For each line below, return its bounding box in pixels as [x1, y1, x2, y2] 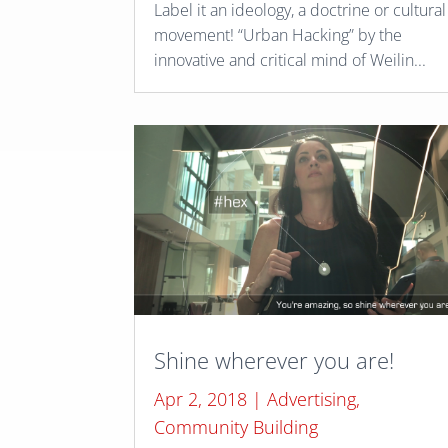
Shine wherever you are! [154, 344, 395, 375]
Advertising [267, 386, 357, 411]
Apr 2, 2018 [154, 386, 248, 411]
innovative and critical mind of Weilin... [154, 49, 427, 72]
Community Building [154, 414, 319, 439]
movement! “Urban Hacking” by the [154, 24, 403, 47]
